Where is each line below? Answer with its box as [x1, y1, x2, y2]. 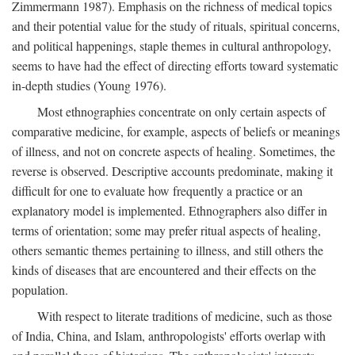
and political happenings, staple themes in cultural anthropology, [12, 37, 331, 54]
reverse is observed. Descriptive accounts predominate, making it [12, 162, 333, 179]
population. [12, 281, 68, 298]
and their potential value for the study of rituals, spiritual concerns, [12, 17, 340, 34]
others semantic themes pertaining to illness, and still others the [12, 242, 323, 258]
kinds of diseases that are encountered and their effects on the [12, 261, 316, 278]
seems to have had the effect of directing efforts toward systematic [12, 57, 338, 74]
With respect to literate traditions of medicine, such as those [37, 307, 332, 324]
